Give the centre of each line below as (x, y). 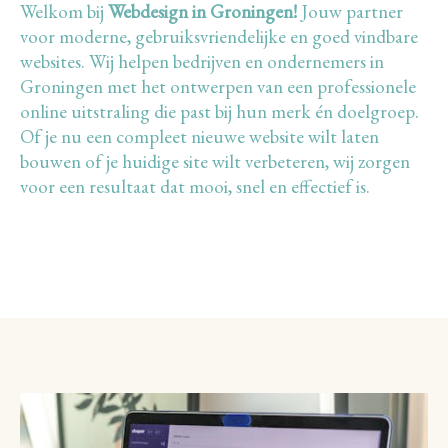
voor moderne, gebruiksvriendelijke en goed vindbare (219, 36)
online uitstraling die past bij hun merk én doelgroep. (219, 111)
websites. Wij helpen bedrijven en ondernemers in (202, 61)
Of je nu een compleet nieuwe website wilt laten (199, 136)
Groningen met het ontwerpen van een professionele (218, 86)
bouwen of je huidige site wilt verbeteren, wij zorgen (215, 161)
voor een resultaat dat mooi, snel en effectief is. (195, 186)
